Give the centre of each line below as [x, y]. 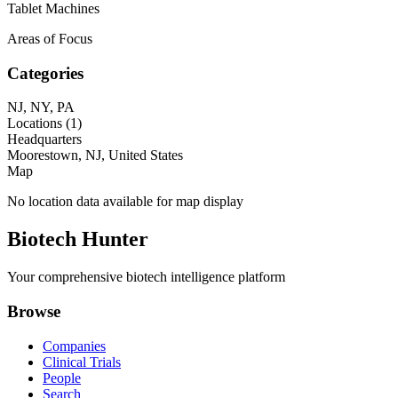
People [62, 378]
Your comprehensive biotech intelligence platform [146, 277]
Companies [74, 346]
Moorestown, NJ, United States [95, 155]
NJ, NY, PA [41, 107]
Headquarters [44, 139]
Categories [45, 73]
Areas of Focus [50, 38]
